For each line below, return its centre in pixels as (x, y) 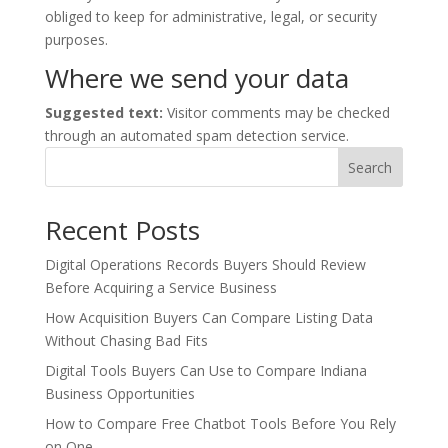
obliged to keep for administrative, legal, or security (210, 16)
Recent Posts (122, 230)
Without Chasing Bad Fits (126, 340)
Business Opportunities (119, 393)
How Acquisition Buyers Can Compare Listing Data (208, 317)
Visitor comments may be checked (278, 112)
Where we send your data (196, 78)
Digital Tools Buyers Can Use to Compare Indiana (205, 370)
